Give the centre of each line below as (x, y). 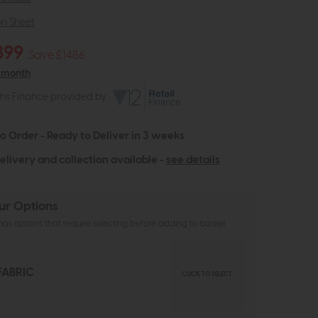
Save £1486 (57, 56)
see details (193, 160)
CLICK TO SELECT (207, 274)
